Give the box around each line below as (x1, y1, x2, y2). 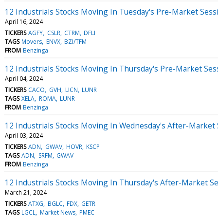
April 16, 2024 (5, 17, 43, 26)
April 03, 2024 (5, 131, 43, 140)
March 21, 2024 (5, 188, 47, 197)
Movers (21, 37, 42, 46)
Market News (39, 208, 75, 217)
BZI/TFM (64, 37, 87, 46)
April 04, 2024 (5, 74, 43, 83)
